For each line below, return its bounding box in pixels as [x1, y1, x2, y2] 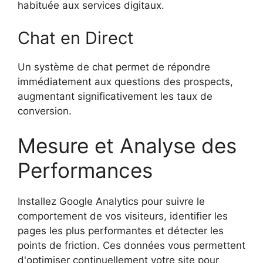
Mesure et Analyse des [18, 133, 237, 159]
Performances [18, 158, 153, 183]
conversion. [18, 104, 72, 117]
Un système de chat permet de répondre [18, 60, 210, 73]
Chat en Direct [18, 27, 134, 48]
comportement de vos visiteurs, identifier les [18, 210, 228, 222]
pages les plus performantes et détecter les [18, 225, 224, 237]
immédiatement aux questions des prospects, [18, 75, 233, 87]
